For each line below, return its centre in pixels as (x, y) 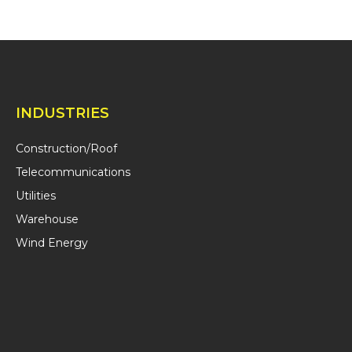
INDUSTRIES (62, 113)
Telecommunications (73, 172)
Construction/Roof (66, 148)
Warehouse (47, 219)
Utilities (36, 196)
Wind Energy (52, 243)
